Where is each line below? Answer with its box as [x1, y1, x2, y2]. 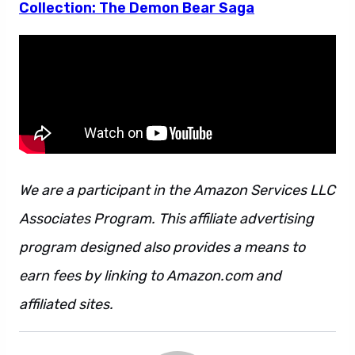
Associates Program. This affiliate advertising [19, 210, 314, 227]
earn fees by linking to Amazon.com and [19, 267, 281, 284]
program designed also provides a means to [19, 239, 305, 256]
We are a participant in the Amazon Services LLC [19, 181, 335, 199]
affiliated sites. [19, 296, 113, 313]
